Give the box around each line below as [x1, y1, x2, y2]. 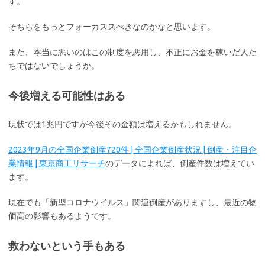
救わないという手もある [8, 240, 125, 251]
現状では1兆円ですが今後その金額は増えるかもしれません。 [8, 119, 237, 129]
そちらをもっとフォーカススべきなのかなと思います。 [8, 22, 215, 31]
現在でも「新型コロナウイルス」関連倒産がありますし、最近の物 [8, 198, 257, 207]
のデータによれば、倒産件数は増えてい [105, 159, 254, 168]
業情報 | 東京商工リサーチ [8, 159, 105, 168]
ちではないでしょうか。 [8, 61, 99, 70]
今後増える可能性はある [8, 89, 125, 101]
